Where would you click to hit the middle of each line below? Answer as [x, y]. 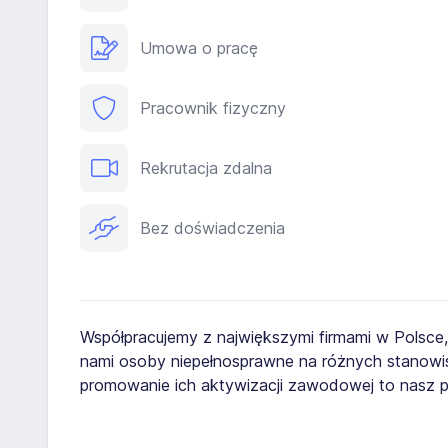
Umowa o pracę [199, 48]
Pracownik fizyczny [213, 108]
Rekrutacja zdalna [206, 168]
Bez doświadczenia [212, 228]
